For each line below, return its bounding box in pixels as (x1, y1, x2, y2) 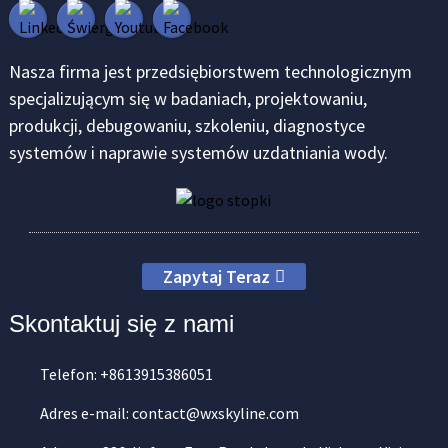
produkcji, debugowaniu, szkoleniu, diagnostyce (8, 114, 365, 137)
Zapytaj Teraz (162, 265, 270, 289)
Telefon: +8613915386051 (39, 364, 213, 385)
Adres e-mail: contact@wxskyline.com (39, 403, 299, 424)
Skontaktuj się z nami (8, 310, 234, 338)
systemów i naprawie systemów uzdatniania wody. (8, 141, 388, 164)
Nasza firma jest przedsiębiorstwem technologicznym (8, 60, 412, 83)
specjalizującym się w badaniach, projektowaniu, (8, 87, 367, 110)
